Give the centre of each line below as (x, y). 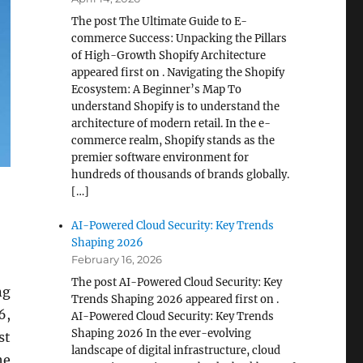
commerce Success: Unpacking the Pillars (179, 38)
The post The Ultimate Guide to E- (160, 21)
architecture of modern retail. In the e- (171, 124)
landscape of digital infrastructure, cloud (176, 350)
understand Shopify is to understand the (176, 107)
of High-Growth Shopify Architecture (169, 56)
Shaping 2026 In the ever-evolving (162, 333)
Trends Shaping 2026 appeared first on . (175, 299)
